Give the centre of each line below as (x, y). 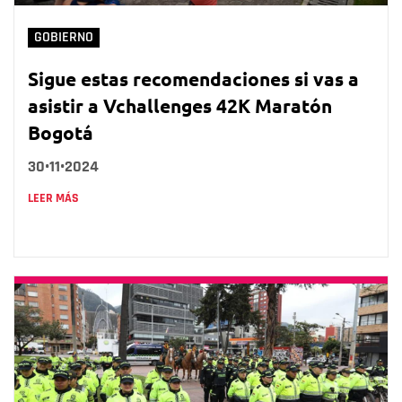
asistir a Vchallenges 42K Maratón (180, 105)
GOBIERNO (64, 37)
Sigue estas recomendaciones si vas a (193, 78)
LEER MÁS (53, 198)
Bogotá (61, 132)
